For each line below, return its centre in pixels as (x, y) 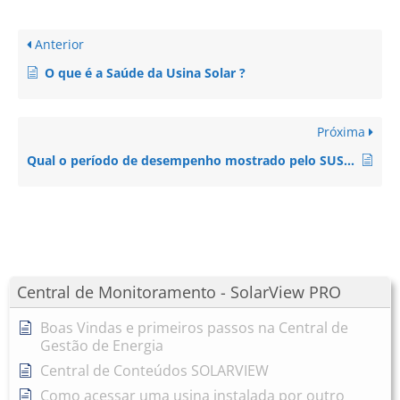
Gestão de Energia (102, 346)
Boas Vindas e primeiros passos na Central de (194, 328)
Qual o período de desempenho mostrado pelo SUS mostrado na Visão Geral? (349, 160)
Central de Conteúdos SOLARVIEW (154, 371)
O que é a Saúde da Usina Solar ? (145, 73)
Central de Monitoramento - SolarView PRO (179, 292)
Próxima (343, 132)
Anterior (58, 44)
